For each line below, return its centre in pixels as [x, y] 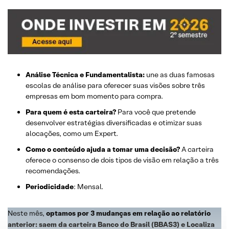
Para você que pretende [156, 112]
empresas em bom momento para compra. [94, 96]
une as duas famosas [180, 74]
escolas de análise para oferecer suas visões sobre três [115, 85]
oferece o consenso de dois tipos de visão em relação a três [122, 160]
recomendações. [53, 170]
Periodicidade [50, 186]
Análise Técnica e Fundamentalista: [85, 74]
